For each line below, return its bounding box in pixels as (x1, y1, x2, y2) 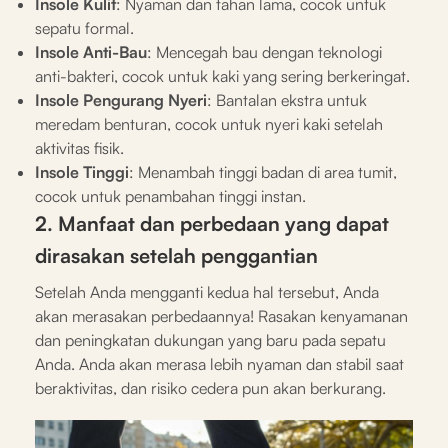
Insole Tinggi (35, 161, 129, 182)
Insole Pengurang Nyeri (35, 89, 207, 110)
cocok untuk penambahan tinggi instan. (35, 185, 306, 206)
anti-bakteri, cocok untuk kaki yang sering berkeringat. (35, 65, 410, 86)
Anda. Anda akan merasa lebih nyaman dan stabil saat (35, 353, 404, 374)
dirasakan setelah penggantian (35, 242, 318, 268)
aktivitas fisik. (35, 137, 124, 158)
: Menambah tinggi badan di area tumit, (129, 161, 397, 182)
